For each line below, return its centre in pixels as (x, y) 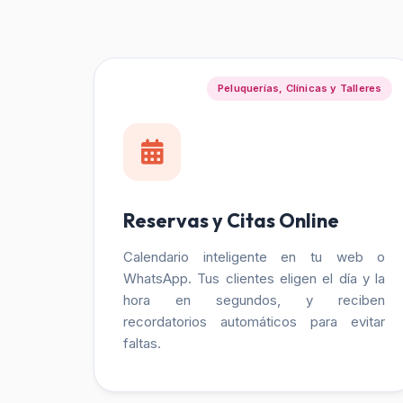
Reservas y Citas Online (231, 220)
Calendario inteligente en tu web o (255, 257)
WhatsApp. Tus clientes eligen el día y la (255, 278)
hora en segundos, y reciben (255, 300)
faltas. (142, 343)
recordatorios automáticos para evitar (255, 322)
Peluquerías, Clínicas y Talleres (300, 88)
